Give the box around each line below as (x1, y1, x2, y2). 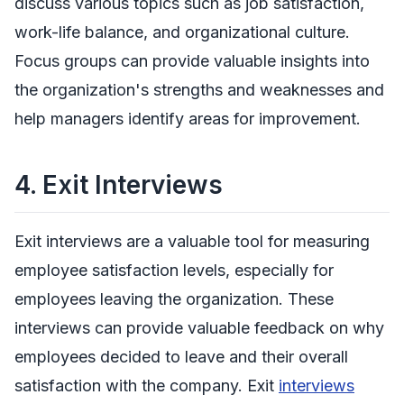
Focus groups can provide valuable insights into (14, 50, 370, 70)
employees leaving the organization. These (14, 289, 334, 308)
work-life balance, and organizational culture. (14, 22, 350, 41)
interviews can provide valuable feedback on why (14, 317, 384, 337)
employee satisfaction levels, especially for (14, 260, 334, 280)
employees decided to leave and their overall (14, 346, 348, 366)
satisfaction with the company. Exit (14, 375, 279, 395)
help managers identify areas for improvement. (14, 108, 361, 128)
